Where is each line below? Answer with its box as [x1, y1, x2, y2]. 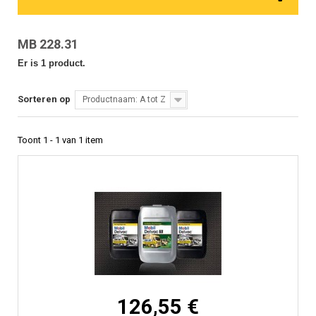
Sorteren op [18, 94, 71, 105]
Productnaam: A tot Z [83, 95, 166, 105]
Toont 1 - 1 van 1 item [18, 135, 103, 146]
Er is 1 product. [18, 58, 85, 69]
